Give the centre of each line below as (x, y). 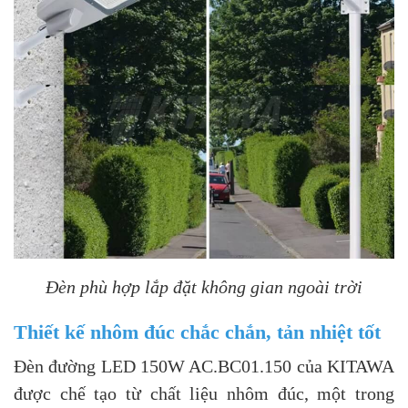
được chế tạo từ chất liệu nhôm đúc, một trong (204, 393)
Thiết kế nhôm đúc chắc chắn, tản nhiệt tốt (197, 332)
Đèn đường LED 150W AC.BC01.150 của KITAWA (204, 366)
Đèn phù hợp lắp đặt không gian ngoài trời (204, 287)
